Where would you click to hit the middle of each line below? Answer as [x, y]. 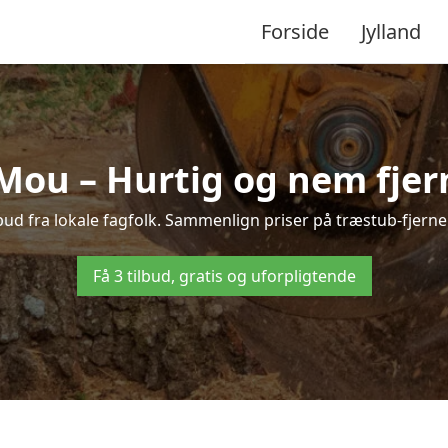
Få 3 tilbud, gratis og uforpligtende [224, 276]
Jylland [391, 31]
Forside [295, 31]
